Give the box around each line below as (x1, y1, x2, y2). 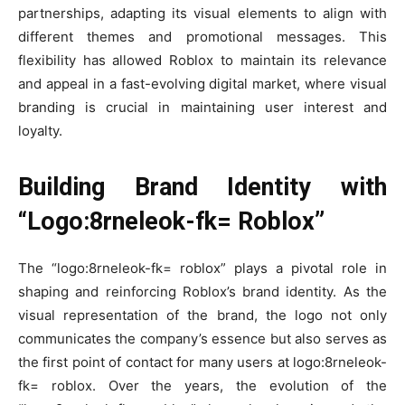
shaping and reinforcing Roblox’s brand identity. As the (18, 283, 387, 301)
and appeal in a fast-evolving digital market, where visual (18, 75, 387, 93)
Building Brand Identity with (18, 173, 387, 202)
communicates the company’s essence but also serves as (18, 330, 387, 348)
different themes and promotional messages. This (18, 28, 387, 46)
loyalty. (18, 122, 62, 140)
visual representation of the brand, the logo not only (18, 306, 387, 325)
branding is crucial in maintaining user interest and (18, 99, 387, 117)
